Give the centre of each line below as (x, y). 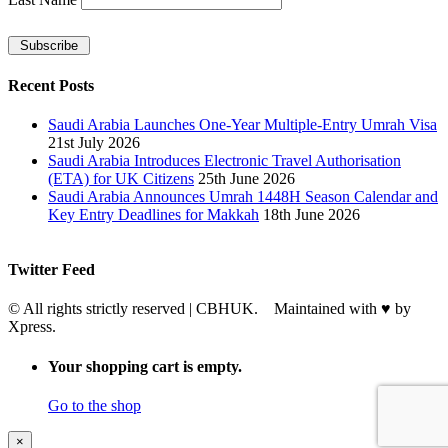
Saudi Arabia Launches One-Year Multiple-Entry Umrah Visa (242, 124)
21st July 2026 (94, 142)
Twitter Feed (51, 270)
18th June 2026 (311, 214)
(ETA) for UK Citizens (121, 178)
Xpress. (32, 327)
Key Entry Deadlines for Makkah (153, 214)
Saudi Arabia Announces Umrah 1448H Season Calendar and (243, 196)
